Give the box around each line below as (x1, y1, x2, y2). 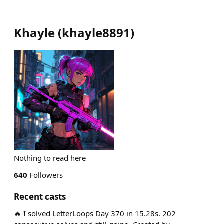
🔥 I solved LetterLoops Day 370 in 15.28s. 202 (14, 208, 176, 218)
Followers (27, 170, 63, 180)
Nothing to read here (14, 153, 86, 163)
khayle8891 (62, 24, 130, 41)
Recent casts (14, 191, 66, 202)
